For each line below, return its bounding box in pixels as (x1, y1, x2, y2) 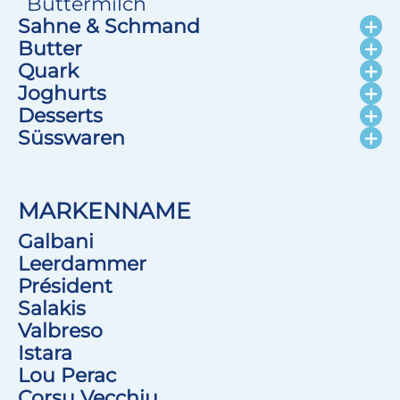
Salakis (18, 296, 86, 321)
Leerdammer (18, 251, 146, 276)
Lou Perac (18, 362, 116, 387)
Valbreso (18, 318, 103, 343)
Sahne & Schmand (18, 13, 200, 38)
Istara (18, 340, 72, 365)
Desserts (18, 103, 103, 128)
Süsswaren (18, 125, 125, 150)
